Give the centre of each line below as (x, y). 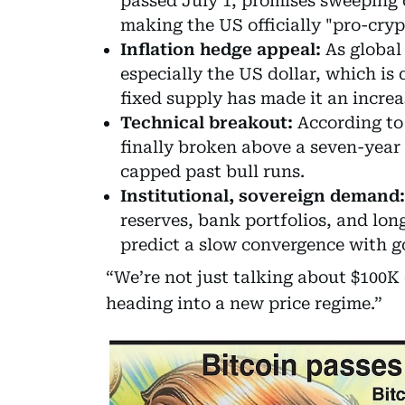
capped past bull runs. (212, 171)
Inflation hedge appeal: (221, 49)
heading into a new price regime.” (244, 303)
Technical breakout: (207, 122)
